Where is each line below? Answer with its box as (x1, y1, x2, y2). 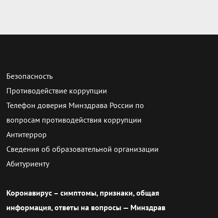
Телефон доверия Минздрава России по (6, 100, 144, 110)
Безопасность (6, 71, 53, 81)
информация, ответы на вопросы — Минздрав (6, 202, 165, 212)
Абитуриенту (6, 159, 49, 168)
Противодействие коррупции (6, 86, 107, 95)
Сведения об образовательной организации (6, 144, 159, 154)
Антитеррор (6, 129, 47, 139)
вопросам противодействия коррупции (6, 115, 142, 125)
